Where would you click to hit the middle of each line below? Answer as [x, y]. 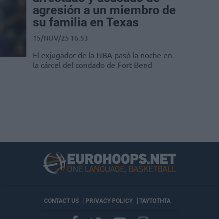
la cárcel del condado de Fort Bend [92, 65]
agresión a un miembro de [104, 10]
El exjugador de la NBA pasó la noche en [102, 55]
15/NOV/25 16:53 [60, 38]
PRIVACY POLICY [109, 201]
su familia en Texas [86, 22]
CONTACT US [61, 201]
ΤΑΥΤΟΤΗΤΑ [155, 201]
